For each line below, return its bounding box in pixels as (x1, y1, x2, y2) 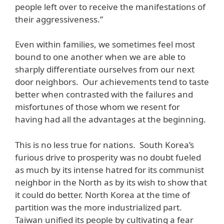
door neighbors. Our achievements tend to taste (15, 76, 209, 88)
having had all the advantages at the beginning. (15, 113, 206, 125)
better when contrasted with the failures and (15, 88, 193, 100)
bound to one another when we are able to (15, 51, 185, 63)
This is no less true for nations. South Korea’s (15, 138, 194, 150)
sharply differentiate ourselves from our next (15, 63, 194, 75)
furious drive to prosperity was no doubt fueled (15, 151, 201, 163)
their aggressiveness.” (15, 13, 103, 25)
